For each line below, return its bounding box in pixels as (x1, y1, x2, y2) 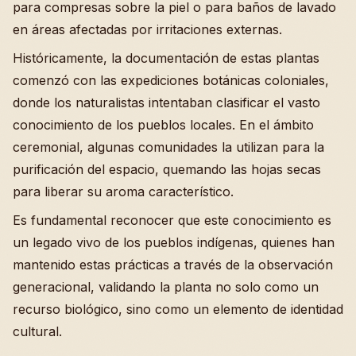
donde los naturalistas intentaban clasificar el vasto (13, 94, 320, 110)
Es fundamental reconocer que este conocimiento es (13, 211, 331, 228)
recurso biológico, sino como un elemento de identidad (13, 300, 343, 317)
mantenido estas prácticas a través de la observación (13, 256, 333, 273)
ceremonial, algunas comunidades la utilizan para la (13, 138, 324, 155)
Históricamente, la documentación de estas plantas (13, 49, 319, 66)
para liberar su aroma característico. (13, 183, 234, 199)
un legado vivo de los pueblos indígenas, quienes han (13, 234, 335, 250)
